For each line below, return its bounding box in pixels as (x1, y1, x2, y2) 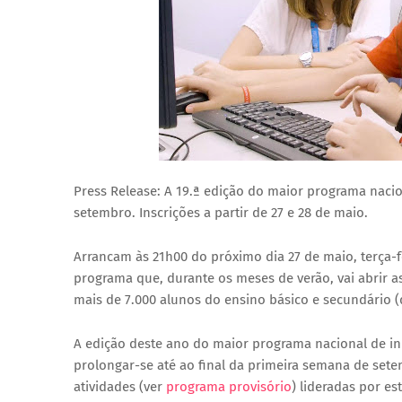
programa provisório (166, 379, 292, 395)
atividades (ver (74, 379, 166, 395)
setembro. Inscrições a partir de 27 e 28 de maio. (74, 205, 368, 221)
